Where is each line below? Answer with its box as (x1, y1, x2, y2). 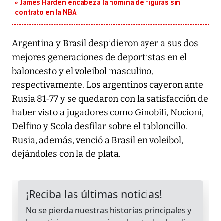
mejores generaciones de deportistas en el (12, 52, 187, 63)
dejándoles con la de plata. (12, 148, 121, 160)
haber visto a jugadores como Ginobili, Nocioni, (12, 107, 204, 118)
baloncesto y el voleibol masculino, (12, 66, 153, 77)
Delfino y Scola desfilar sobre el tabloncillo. (12, 121, 187, 132)
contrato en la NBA (15, 8, 77, 17)
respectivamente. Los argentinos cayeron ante (12, 79, 203, 91)
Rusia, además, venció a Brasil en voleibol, (12, 135, 183, 146)
